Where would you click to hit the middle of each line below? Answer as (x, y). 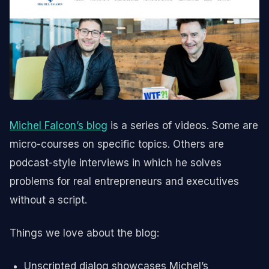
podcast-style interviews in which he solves (116, 162)
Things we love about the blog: (84, 233)
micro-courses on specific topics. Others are (117, 144)
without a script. (48, 200)
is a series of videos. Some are (183, 125)
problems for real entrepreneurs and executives (124, 181)
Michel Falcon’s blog (59, 125)
